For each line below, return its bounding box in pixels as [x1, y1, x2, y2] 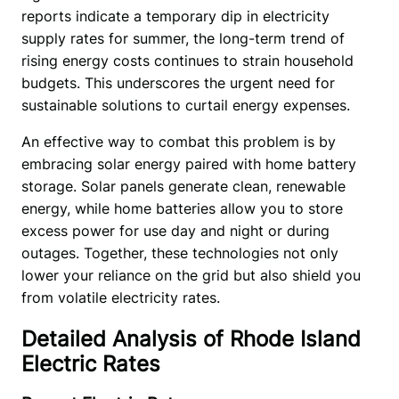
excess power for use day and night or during [20, 221, 330, 240]
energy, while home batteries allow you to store [20, 199, 343, 217]
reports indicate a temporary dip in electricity [20, 6, 330, 25]
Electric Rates [20, 350, 160, 377]
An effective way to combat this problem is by [20, 132, 336, 151]
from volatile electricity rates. [20, 288, 224, 306]
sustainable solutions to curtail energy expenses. [20, 95, 354, 114]
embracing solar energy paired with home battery [20, 154, 356, 173]
